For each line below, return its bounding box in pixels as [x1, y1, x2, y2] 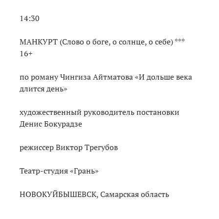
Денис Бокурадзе [20, 118, 84, 129]
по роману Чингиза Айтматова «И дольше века [20, 71, 192, 82]
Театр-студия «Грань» [20, 165, 101, 176]
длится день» [20, 83, 71, 94]
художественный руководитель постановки [20, 106, 179, 117]
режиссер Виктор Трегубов [20, 141, 120, 153]
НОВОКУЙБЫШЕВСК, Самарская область [20, 188, 169, 199]
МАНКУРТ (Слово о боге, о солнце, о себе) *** [20, 36, 184, 47]
